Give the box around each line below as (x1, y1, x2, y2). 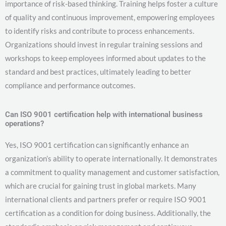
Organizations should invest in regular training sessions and (5, 40, 202, 49)
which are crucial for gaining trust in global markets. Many (5, 181, 196, 191)
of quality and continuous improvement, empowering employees (5, 13, 215, 22)
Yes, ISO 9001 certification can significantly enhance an (5, 140, 189, 150)
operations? (5, 119, 44, 129)
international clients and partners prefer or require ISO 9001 (5, 195, 206, 204)
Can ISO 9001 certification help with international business (5, 110, 203, 120)
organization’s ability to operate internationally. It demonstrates (5, 154, 217, 163)
